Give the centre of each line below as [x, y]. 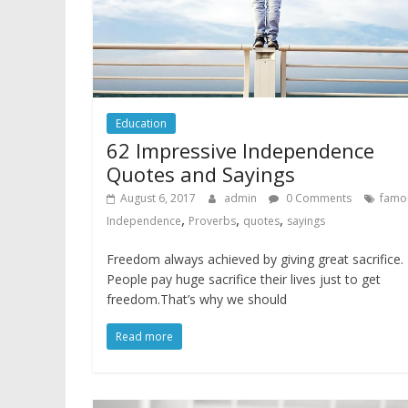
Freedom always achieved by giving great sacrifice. [255, 260]
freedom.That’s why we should [197, 300]
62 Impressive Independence [240, 151]
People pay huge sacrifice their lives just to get [244, 280]
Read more [144, 337]
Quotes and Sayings [201, 174]
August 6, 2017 [158, 199]
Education [141, 124]
